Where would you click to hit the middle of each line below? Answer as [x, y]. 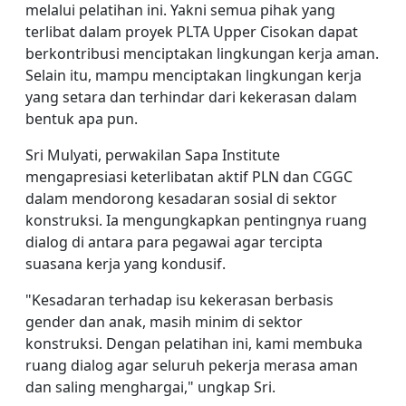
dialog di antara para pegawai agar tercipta [174, 242]
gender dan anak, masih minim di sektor [164, 322]
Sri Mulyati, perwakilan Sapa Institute [153, 155]
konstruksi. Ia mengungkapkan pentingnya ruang [196, 220]
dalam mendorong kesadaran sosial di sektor [181, 198]
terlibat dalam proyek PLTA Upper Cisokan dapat [192, 32]
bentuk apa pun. [82, 119]
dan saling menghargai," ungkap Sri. [150, 387]
